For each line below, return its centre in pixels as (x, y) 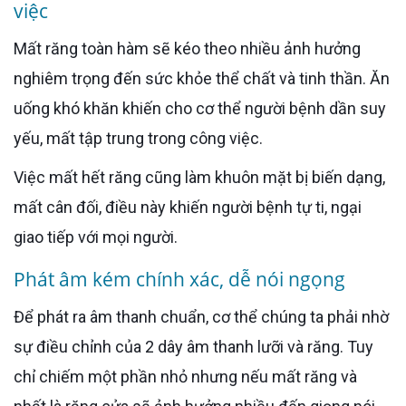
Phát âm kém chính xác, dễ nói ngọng (179, 279)
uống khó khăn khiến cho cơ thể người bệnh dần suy (200, 108)
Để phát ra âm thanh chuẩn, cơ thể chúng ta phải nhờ (19, 317)
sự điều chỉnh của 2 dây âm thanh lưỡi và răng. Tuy (193, 347)
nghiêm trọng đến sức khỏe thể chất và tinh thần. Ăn (202, 78)
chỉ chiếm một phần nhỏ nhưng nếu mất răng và (185, 377)
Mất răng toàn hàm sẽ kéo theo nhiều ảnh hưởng (20, 48)
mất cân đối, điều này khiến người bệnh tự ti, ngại (188, 207)
